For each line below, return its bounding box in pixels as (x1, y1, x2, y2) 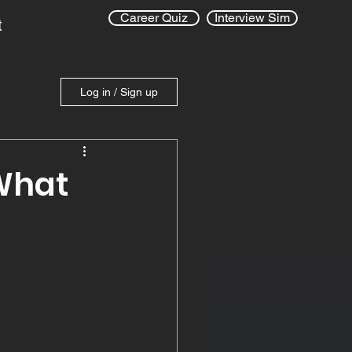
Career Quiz (120, 10, 188, 25)
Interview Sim (214, 10, 290, 25)
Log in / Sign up (80, 86, 158, 98)
